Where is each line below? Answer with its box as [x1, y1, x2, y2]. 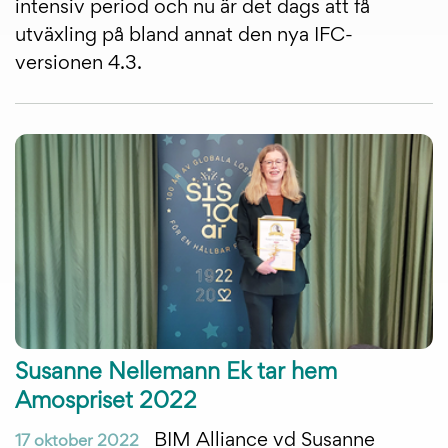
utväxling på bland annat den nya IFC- [15, 26, 353, 45]
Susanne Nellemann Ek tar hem [15, 362, 337, 384]
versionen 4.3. [15, 54, 142, 73]
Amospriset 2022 [15, 391, 197, 413]
